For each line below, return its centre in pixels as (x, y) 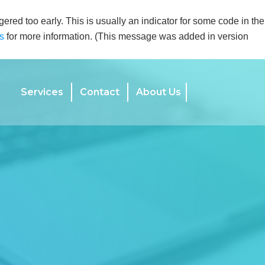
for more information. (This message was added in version (126, 36)
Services (42, 92)
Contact (100, 92)
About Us (161, 92)
